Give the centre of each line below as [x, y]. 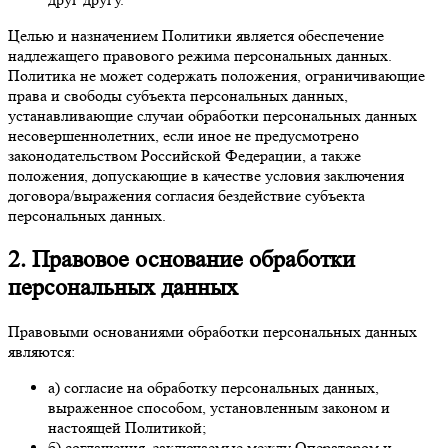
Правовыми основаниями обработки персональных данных [212, 331]
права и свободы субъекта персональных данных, [178, 95]
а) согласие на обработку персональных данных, [213, 387]
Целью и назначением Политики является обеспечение [196, 35]
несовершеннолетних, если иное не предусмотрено [183, 135]
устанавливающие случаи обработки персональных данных [212, 115]
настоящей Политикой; [127, 427]
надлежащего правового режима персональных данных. [200, 55]
